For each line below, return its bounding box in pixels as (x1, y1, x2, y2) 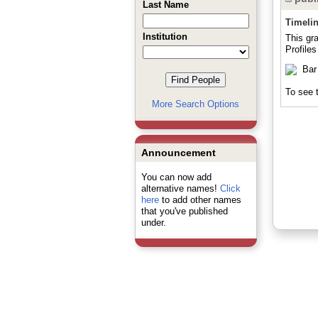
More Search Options (152, 99, 239, 109)
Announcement (141, 147, 216, 158)
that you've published (141, 206, 228, 216)
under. (141, 217, 166, 228)
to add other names (158, 194, 241, 205)
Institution (142, 31, 187, 42)
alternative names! (141, 183, 220, 194)
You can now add (141, 172, 212, 182)
